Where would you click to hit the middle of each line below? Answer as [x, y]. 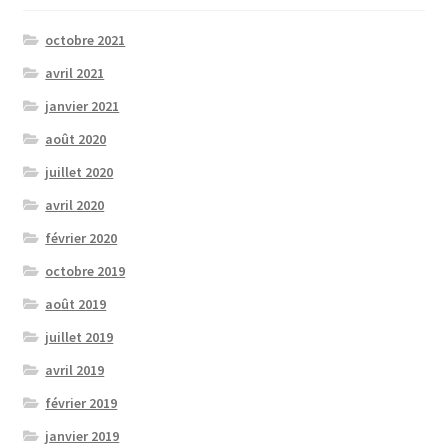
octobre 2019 [85, 270]
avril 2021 [75, 72]
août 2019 [76, 303]
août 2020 [76, 138]
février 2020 [81, 237]
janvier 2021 [82, 105]
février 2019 [81, 402]
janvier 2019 [82, 435]
